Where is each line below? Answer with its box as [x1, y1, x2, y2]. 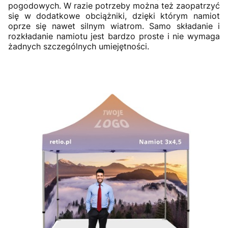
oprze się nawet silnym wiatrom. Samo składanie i [8, 21, 220, 32]
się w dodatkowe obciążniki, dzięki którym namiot [8, 11, 220, 21]
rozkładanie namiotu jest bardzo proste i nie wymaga [8, 31, 220, 42]
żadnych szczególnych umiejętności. [8, 41, 149, 52]
